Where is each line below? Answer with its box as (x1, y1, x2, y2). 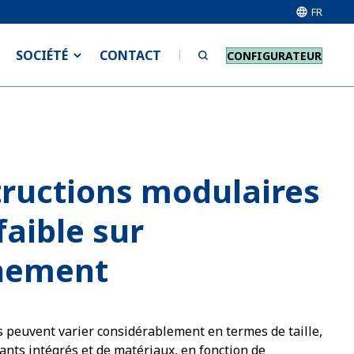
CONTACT (100, 47, 161, 64)
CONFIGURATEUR (227, 47, 322, 63)
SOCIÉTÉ (16, 47, 68, 64)
